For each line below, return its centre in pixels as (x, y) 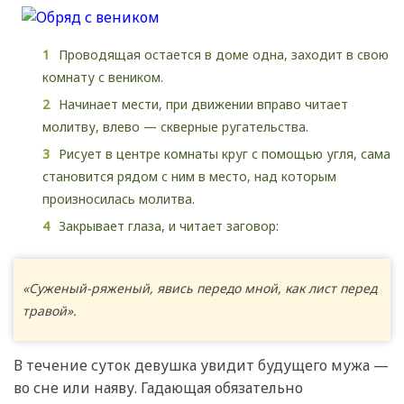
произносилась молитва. (119, 198)
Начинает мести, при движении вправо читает (203, 104)
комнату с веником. (103, 77)
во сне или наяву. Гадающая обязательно (158, 387)
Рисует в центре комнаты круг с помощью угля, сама (225, 153)
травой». (50, 311)
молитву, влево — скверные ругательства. (175, 126)
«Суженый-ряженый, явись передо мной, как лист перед (200, 289)
